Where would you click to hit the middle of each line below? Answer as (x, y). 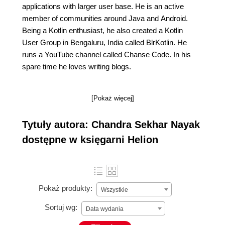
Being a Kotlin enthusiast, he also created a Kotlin (102, 30)
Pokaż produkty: (65, 188)
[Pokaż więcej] (113, 98)
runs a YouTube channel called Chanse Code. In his (106, 54)
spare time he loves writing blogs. (77, 67)
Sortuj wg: (61, 207)
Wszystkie (114, 190)
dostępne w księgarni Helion (90, 140)
